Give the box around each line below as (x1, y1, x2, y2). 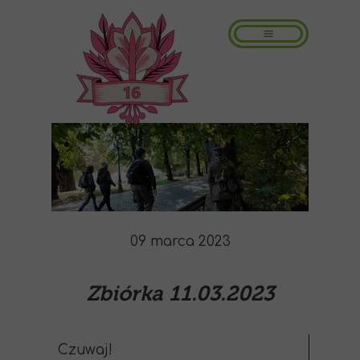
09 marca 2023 (129, 234, 231, 249)
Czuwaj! (58, 342, 112, 358)
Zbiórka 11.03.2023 (86, 281, 274, 306)
